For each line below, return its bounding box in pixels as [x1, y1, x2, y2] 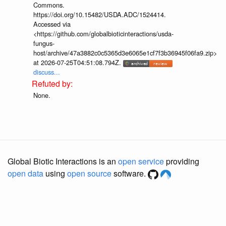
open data [8, 167, 43, 180]
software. [111, 167, 148, 180]
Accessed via [33, 19, 71, 29]
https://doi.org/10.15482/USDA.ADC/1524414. [33, 10, 166, 20]
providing [164, 155, 199, 167]
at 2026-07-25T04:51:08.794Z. [33, 58, 123, 68]
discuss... [33, 67, 60, 77]
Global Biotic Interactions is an [8, 155, 118, 167]
